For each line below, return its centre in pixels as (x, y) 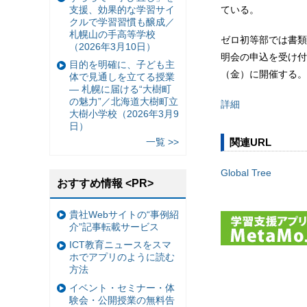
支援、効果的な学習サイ (122, 9)
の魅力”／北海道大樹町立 (124, 102)
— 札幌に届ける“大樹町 (120, 89)
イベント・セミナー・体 (122, 288)
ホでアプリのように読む (122, 257)
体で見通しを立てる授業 (122, 77)
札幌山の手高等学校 (112, 34)
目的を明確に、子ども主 (122, 65)
